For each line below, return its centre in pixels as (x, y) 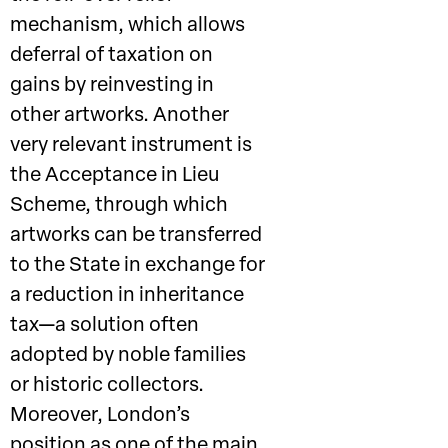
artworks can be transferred (136, 236)
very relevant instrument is (131, 146)
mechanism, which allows (127, 26)
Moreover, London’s (100, 416)
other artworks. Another (119, 116)
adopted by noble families (128, 356)
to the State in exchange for (137, 266)
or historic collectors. (107, 386)
